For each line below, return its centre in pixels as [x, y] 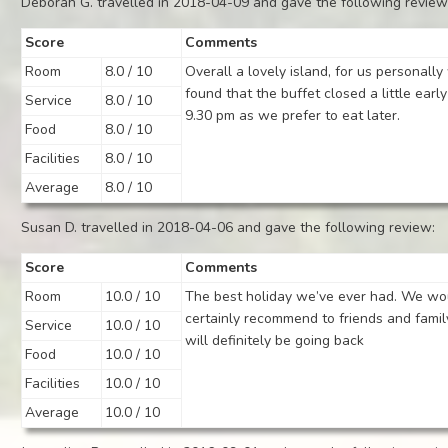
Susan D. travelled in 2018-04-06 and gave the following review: [228, 227]
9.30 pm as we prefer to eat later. [293, 115]
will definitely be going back [275, 340]
